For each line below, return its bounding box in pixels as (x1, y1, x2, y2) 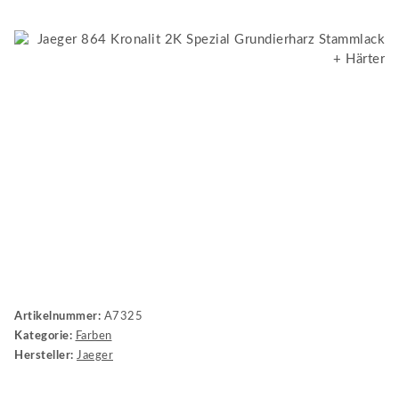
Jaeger (77, 350, 113, 361)
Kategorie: (14, 330, 76, 341)
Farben (75, 330, 112, 341)
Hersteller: (14, 350, 74, 361)
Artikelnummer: (14, 311, 104, 322)
